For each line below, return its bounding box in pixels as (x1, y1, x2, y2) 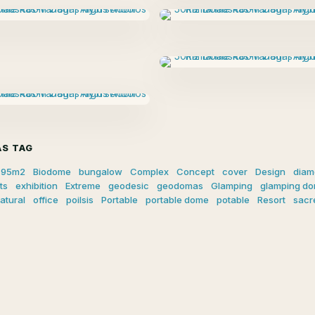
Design (255, 166, 285, 178)
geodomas (157, 180, 203, 192)
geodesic (108, 180, 149, 192)
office (33, 194, 58, 206)
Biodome (33, 166, 71, 178)
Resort (257, 194, 285, 206)
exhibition (15, 180, 58, 192)
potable (217, 194, 250, 206)
